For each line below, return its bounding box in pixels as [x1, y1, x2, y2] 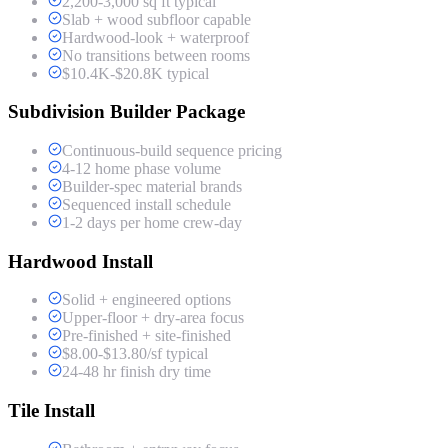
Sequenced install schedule [62, 196, 231, 214]
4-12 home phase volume [62, 160, 221, 178]
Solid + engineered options [62, 291, 231, 309]
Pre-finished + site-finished [62, 327, 231, 345]
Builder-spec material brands [62, 178, 242, 196]
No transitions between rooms [62, 46, 250, 64]
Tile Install [8, 400, 95, 422]
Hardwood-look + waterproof [62, 28, 249, 46]
